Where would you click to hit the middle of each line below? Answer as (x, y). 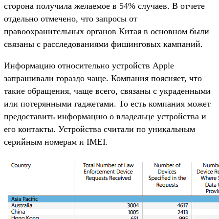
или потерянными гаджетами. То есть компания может (107, 103)
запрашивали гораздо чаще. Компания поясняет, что (103, 78)
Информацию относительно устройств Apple (89, 65)
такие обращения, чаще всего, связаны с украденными (107, 91)
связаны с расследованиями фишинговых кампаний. (103, 44)
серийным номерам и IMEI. (56, 142)
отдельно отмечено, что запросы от (71, 18)
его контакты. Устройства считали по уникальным (99, 129)
